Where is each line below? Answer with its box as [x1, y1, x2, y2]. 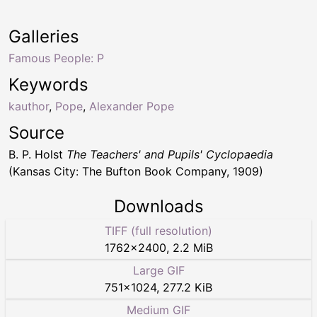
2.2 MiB [172, 241, 213, 255]
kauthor [8, 99, 49, 114]
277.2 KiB [163, 280, 212, 295]
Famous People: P [8, 51, 104, 66]
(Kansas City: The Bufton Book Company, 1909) [8, 164, 263, 179]
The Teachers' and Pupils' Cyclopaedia [67, 147, 273, 162]
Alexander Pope [89, 99, 174, 114]
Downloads [113, 196, 204, 217]
